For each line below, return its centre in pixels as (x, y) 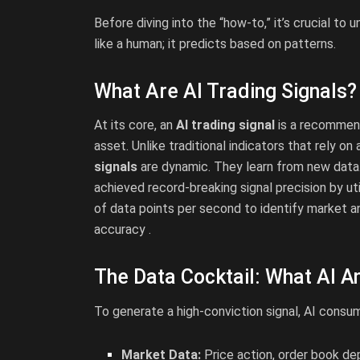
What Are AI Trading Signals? (225, 91)
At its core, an (135, 125)
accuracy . (123, 230)
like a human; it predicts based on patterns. (215, 43)
